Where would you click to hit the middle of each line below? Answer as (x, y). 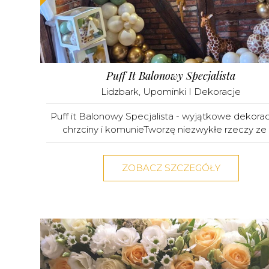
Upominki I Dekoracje (192, 91)
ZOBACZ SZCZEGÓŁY (171, 168)
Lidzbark (120, 91)
